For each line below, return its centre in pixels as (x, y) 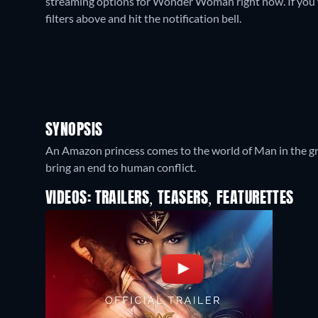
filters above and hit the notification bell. (143, 18)
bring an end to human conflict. (121, 167)
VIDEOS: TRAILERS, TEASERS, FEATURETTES (170, 199)
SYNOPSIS (74, 131)
